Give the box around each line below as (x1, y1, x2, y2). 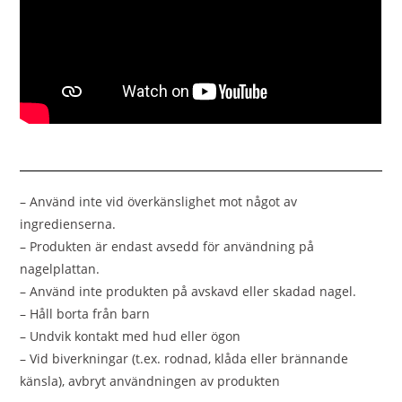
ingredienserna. (20, 214, 117, 232)
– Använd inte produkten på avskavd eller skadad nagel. (20, 282, 357, 300)
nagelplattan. (20, 259, 100, 277)
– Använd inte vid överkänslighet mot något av (20, 192, 298, 210)
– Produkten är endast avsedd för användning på (20, 237, 315, 255)
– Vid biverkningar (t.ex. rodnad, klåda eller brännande (20, 349, 349, 367)
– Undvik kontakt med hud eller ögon (20, 327, 241, 345)
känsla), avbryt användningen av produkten (20, 371, 281, 389)
